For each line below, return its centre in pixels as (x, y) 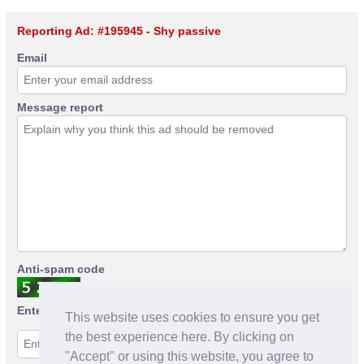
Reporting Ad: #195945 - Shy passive (119, 30)
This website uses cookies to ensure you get (192, 318)
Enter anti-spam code (76, 310)
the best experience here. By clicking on (180, 337)
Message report (60, 107)
